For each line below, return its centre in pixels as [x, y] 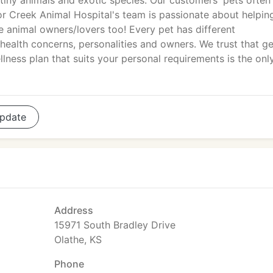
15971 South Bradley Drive [115, 225]
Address [74, 210]
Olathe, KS [78, 239]
